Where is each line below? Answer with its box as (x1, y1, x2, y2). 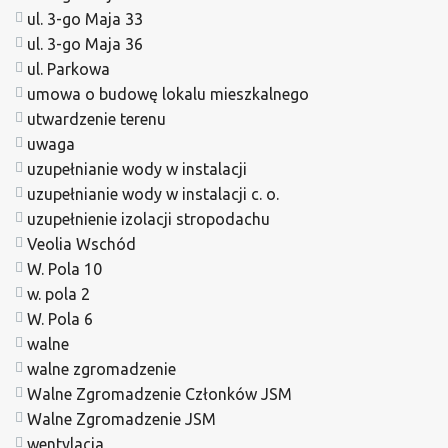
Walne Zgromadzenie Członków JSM (27, 384, 292, 403)
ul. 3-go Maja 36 (27, 34, 143, 53)
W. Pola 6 (27, 309, 93, 328)
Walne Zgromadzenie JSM (27, 409, 216, 428)
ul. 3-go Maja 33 (27, 9, 143, 28)
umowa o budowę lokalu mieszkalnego (27, 84, 309, 103)
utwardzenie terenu (27, 109, 166, 128)
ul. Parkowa (27, 59, 110, 78)
